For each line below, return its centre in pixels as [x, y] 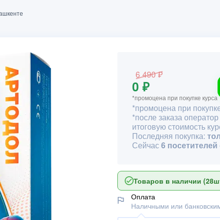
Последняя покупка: [170, 136]
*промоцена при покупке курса [175, 97]
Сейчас [147, 145]
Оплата [143, 196]
